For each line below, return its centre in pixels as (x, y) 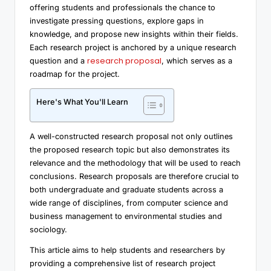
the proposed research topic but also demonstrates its (130, 149)
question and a (58, 60)
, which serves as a (197, 60)
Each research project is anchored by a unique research (133, 47)
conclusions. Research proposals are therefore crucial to (134, 176)
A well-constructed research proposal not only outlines (131, 136)
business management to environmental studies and (126, 216)
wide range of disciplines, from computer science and (129, 203)
